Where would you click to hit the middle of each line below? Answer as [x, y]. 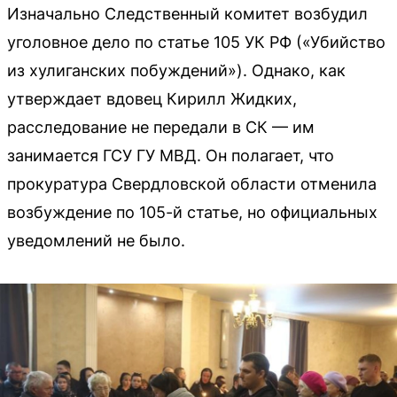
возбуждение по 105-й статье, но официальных [192, 212]
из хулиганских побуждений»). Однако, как [176, 70]
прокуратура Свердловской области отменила [192, 184]
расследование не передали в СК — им [161, 127]
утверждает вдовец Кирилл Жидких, [152, 99]
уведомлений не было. [96, 241]
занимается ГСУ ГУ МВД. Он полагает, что [171, 156]
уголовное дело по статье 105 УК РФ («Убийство [196, 42]
